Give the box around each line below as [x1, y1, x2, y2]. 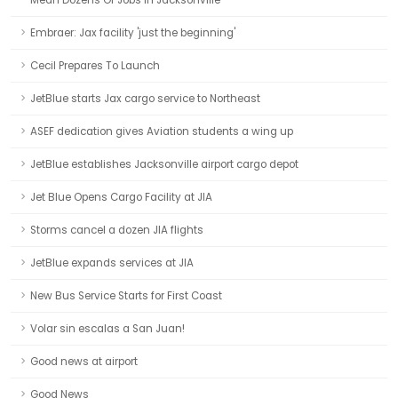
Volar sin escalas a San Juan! [30, 322, 185, 336]
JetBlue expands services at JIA [30, 256, 194, 270]
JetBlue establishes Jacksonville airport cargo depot [30, 157, 298, 171]
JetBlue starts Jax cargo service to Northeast [30, 92, 260, 106]
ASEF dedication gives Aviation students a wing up [30, 124, 293, 139]
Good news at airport [30, 354, 138, 369]
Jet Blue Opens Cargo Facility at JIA [30, 190, 212, 204]
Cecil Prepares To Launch [30, 59, 160, 73]
